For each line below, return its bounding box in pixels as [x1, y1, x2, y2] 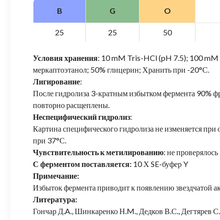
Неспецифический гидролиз [33, 112, 131, 122]
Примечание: [33, 171, 80, 181]
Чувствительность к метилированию [33, 147, 164, 157]
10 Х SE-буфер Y [132, 159, 189, 169]
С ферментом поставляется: [33, 159, 132, 169]
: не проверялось [164, 147, 219, 157]
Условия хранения [33, 53, 98, 63]
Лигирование [33, 77, 81, 86]
